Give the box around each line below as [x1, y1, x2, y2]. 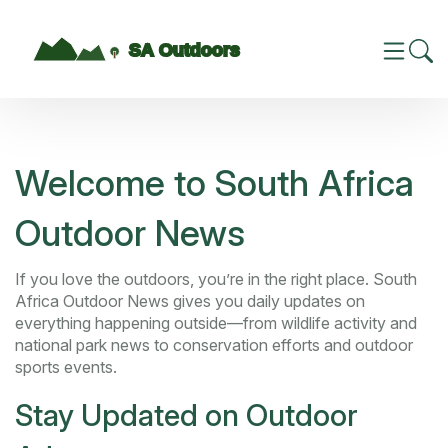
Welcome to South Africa [15, 161, 414, 206]
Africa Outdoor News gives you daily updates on [15, 291, 365, 312]
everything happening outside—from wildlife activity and [15, 313, 417, 334]
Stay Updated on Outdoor [15, 397, 358, 434]
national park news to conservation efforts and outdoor [15, 335, 413, 356]
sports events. [15, 357, 117, 378]
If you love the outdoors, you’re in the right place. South [15, 269, 417, 290]
